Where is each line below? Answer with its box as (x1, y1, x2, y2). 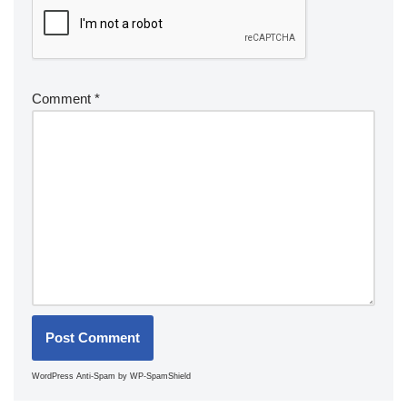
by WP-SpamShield (115, 372, 191, 381)
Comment (32, 91, 94, 106)
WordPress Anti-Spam (32, 372, 115, 381)
